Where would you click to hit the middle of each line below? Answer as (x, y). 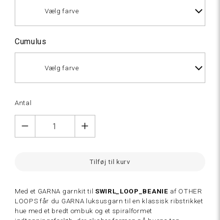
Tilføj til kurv (110, 162)
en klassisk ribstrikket (168, 201)
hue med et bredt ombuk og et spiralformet (83, 211)
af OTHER (185, 191)
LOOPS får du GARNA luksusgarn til (74, 201)
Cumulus (31, 41)
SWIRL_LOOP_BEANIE (132, 191)
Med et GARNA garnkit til (55, 191)
